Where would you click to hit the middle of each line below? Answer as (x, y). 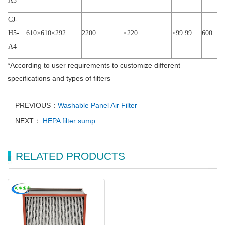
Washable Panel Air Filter (97, 105)
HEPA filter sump (68, 120)
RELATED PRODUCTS (70, 156)
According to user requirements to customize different (95, 65)
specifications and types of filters (59, 78)
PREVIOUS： (36, 105)
